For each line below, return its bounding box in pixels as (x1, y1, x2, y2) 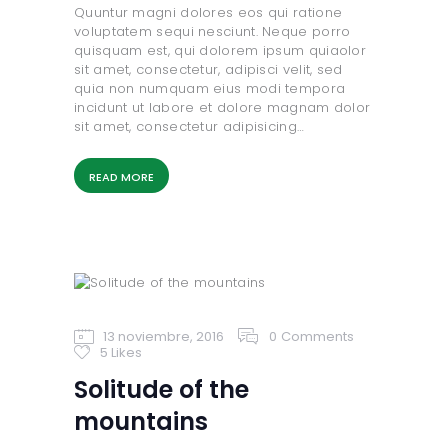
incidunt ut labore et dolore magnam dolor (74, 98, 371, 118)
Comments (280, 327, 354, 347)
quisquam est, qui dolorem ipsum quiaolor (74, 41, 367, 61)
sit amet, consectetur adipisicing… (74, 117, 305, 137)
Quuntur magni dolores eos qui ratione (74, 3, 343, 23)
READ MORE (89, 169, 154, 186)
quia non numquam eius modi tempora (74, 79, 346, 99)
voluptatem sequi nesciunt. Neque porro (74, 22, 351, 42)
